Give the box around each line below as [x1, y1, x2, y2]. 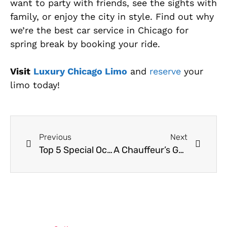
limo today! [10, 79, 60, 90]
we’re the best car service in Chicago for [10, 24, 188, 35]
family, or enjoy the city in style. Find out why [10, 11, 214, 22]
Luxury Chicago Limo [33, 65, 127, 77]
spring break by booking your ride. [10, 38, 160, 49]
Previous [39, 132, 71, 142]
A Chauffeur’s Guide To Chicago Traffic [178, 144, 184, 156]
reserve [146, 65, 181, 77]
